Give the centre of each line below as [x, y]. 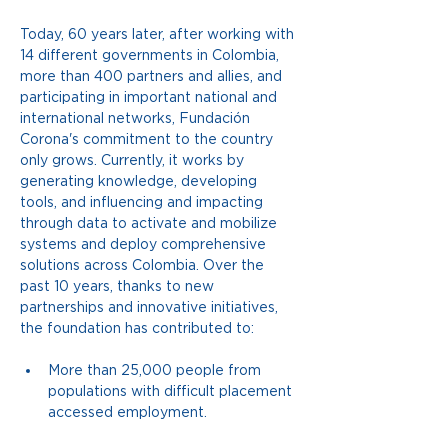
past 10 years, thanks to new [119, 286]
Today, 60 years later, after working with [159, 34]
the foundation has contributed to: [137, 328]
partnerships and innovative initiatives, [151, 307]
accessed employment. [127, 412]
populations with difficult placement [172, 391]
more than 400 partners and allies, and [153, 76]
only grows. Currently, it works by [134, 160]
